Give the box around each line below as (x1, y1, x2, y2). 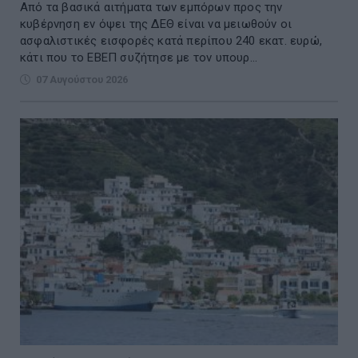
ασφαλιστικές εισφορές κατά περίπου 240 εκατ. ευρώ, (20, 34, 322, 49)
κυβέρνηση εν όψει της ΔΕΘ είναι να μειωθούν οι (20, 17, 292, 32)
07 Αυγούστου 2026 (36, 74, 128, 86)
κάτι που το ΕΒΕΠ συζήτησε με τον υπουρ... (20, 50, 258, 66)
